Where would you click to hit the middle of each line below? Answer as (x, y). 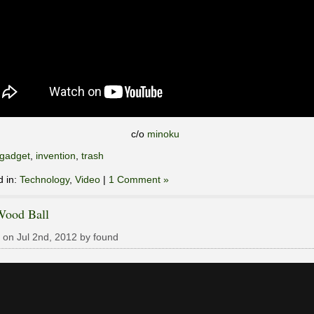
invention (56, 155)
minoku (163, 134)
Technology (45, 179)
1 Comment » (139, 179)
